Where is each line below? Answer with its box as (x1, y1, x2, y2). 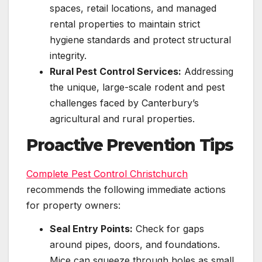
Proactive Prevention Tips (26, 135, 233, 155)
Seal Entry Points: (50, 222, 133, 235)
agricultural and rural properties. (50, 113, 195, 125)
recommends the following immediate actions (26, 183, 226, 195)
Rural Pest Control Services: (50, 65, 181, 78)
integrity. (50, 50, 87, 62)
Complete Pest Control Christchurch (26, 167, 188, 180)
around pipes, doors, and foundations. (50, 238, 220, 250)
